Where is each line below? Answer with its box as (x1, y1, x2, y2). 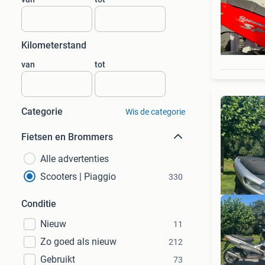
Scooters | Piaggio (40, 171, 116, 182)
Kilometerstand (21, 40, 86, 51)
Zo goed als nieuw (40, 236, 117, 247)
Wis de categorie (125, 107, 185, 117)
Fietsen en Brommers (21, 131, 113, 143)
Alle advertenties (40, 153, 109, 164)
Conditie (21, 198, 56, 209)
